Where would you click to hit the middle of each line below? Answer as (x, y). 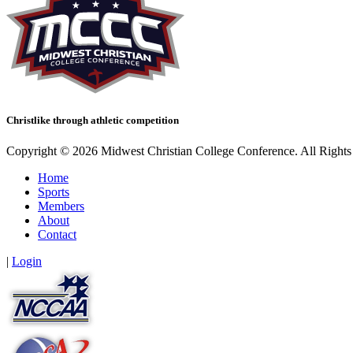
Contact (57, 235)
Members (61, 206)
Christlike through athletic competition (93, 121)
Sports (54, 192)
